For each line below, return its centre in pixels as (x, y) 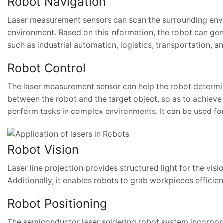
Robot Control (47, 68)
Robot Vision (43, 150)
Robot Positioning (57, 204)
